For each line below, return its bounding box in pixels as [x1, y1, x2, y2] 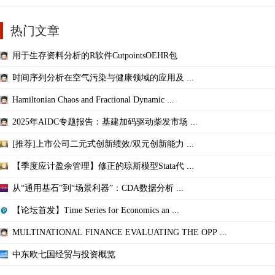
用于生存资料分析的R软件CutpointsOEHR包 [12, 50, 177, 60]
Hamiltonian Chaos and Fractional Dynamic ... [12, 95, 174, 104]
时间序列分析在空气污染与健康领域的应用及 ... [12, 72, 194, 82]
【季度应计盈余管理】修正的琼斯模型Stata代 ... [12, 161, 194, 171]
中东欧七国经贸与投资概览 [12, 249, 115, 259]
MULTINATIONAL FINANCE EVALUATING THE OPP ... [12, 227, 227, 237]
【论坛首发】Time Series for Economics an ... [12, 205, 179, 215]
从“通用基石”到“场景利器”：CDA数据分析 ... [12, 183, 184, 193]
